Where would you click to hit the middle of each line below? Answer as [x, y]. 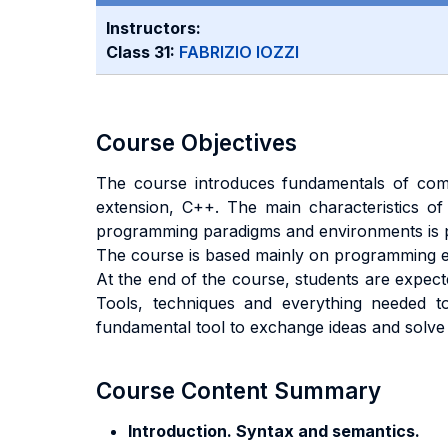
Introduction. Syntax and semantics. [274, 431]
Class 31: [142, 52]
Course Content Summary [238, 390]
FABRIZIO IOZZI [239, 52]
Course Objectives [196, 142]
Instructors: [153, 28]
